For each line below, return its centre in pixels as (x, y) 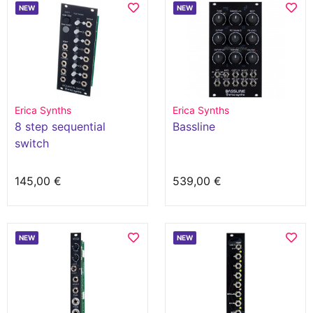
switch (32, 143)
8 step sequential (60, 126)
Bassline (194, 126)
